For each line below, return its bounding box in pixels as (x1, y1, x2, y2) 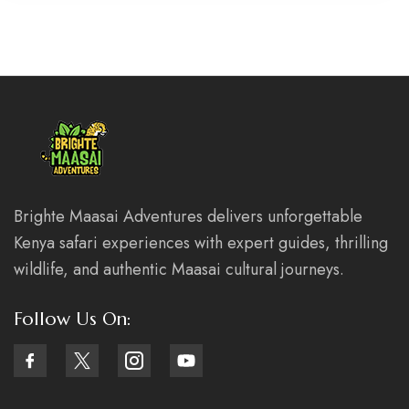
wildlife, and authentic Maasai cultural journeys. (14, 257, 344, 281)
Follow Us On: (14, 307, 131, 330)
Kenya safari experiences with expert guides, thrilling (14, 230, 388, 255)
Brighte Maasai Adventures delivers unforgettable (14, 204, 362, 228)
